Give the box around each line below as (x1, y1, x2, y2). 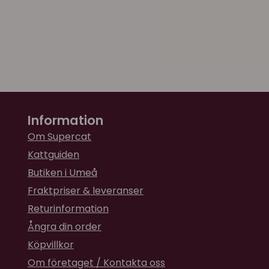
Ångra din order (28, 220, 101, 234)
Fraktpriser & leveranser (28, 184, 144, 198)
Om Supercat (28, 130, 91, 144)
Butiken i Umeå (28, 166, 97, 180)
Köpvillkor (28, 238, 74, 252)
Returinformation (28, 202, 109, 216)
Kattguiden (28, 148, 79, 162)
